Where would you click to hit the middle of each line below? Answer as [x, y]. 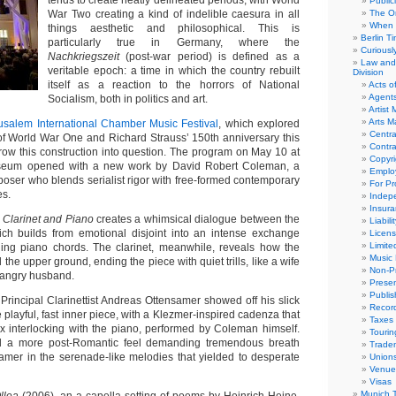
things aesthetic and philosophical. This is [174, 28]
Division [368, 72]
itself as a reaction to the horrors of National [174, 85]
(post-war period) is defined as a [213, 57]
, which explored [259, 124]
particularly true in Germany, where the [174, 42]
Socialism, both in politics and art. [128, 99]
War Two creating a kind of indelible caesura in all [174, 14]
